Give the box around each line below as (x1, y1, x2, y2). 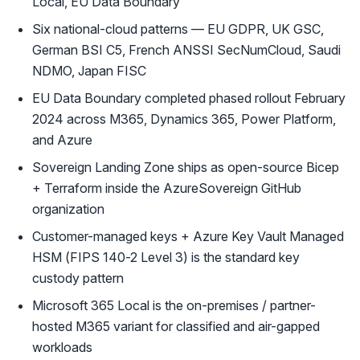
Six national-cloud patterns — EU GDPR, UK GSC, (32, 21, 324, 37)
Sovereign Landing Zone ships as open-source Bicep (32, 159, 339, 175)
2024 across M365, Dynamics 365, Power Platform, (32, 111, 336, 127)
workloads (32, 339, 92, 355)
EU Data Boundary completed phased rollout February (32, 90, 346, 106)
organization (32, 201, 104, 217)
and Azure (32, 132, 92, 148)
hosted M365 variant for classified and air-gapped (32, 318, 320, 334)
